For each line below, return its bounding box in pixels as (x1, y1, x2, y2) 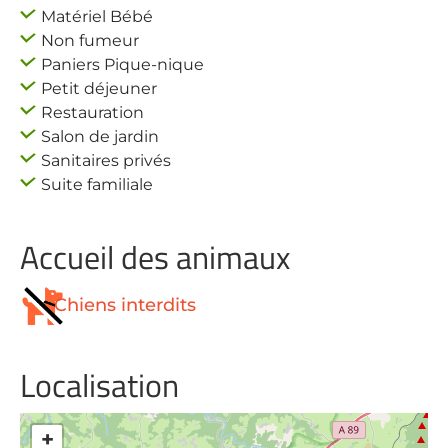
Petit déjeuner (41, 79, 157, 98)
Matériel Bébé (41, 7, 153, 26)
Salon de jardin (41, 127, 159, 146)
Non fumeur (41, 31, 139, 50)
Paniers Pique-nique (41, 55, 204, 74)
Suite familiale (41, 175, 153, 194)
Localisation (20, 361, 179, 409)
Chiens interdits (53, 294, 196, 316)
